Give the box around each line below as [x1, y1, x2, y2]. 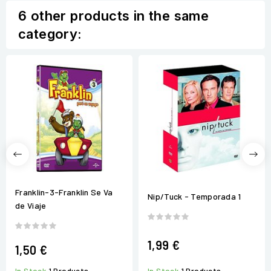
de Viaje [15, 200, 47, 211]
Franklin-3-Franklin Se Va [15, 187, 113, 198]
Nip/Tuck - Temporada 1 [148, 191, 241, 202]
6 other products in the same [18, 8, 209, 24]
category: [18, 26, 82, 42]
